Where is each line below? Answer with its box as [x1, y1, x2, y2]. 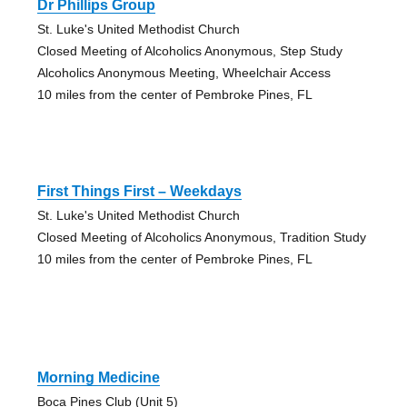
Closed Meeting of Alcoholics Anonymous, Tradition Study [36, 229, 366, 244]
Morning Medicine [36, 369, 160, 385]
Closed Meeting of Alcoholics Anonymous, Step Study [36, 43, 342, 58]
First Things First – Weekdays [36, 183, 242, 199]
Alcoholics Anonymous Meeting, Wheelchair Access [36, 65, 331, 80]
